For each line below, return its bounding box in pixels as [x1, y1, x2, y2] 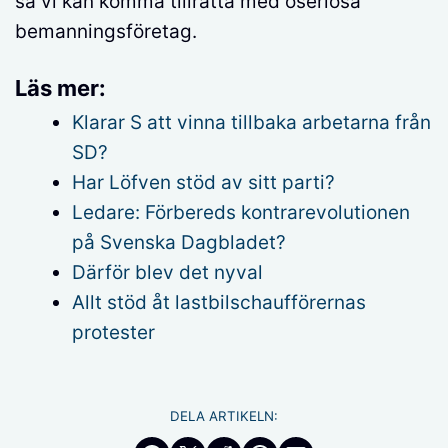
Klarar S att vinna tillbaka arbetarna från [72, 110, 431, 134]
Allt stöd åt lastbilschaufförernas [72, 290, 366, 314]
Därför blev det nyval [72, 260, 263, 284]
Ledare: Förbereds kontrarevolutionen [72, 200, 410, 224]
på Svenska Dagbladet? [72, 230, 286, 254]
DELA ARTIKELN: [170, 408, 278, 425]
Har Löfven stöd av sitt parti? [72, 170, 340, 194]
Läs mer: [15, 75, 106, 102]
